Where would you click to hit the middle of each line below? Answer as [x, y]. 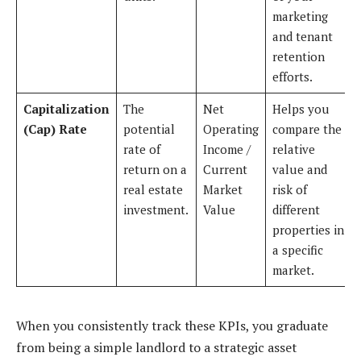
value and [299, 170]
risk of [289, 190]
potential [149, 129]
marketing [300, 17]
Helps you [301, 109]
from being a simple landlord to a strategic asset [156, 348]
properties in [308, 230]
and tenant [302, 37]
